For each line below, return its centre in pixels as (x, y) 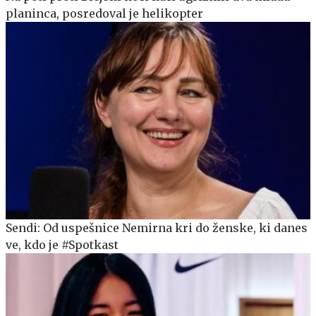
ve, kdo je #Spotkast (62, 245)
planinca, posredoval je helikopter (104, 13)
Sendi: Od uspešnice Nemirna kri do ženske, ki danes (157, 228)
